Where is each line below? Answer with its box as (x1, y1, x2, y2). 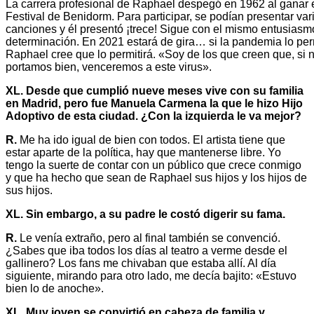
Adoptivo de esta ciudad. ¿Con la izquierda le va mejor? (6, 109, 301, 122)
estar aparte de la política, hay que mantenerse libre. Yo (6, 146, 281, 158)
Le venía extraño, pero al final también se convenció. (17, 231, 280, 244)
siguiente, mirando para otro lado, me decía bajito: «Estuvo (6, 269, 296, 282)
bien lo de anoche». (6, 282, 104, 294)
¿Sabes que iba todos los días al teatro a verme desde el (6, 244, 287, 257)
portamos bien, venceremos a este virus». (6, 60, 212, 73)
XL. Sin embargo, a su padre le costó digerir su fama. (6, 207, 285, 220)
